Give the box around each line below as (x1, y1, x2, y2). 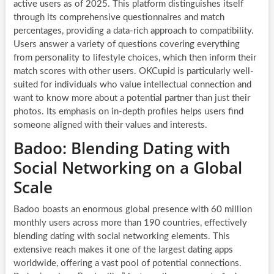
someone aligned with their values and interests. (13, 120, 207, 130)
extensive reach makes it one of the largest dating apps (13, 245, 233, 254)
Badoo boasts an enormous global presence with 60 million (13, 204, 252, 214)
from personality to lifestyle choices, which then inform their (13, 53, 256, 62)
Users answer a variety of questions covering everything (13, 39, 240, 49)
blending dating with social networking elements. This (13, 231, 230, 241)
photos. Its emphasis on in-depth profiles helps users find (13, 106, 243, 116)
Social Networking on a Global (13, 156, 242, 179)
